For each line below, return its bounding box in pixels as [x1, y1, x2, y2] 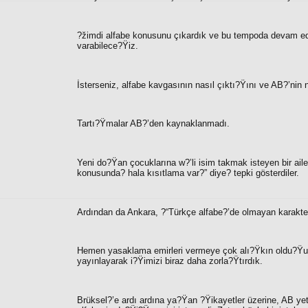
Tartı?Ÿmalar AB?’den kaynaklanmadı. [77, 118, 230, 129]
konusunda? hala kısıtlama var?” [77, 167, 207, 178]
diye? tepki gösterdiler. [207, 167, 299, 178]
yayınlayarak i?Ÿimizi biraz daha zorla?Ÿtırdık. [77, 256, 263, 267]
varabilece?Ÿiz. [77, 40, 138, 51]
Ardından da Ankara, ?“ [77, 206, 168, 217]
